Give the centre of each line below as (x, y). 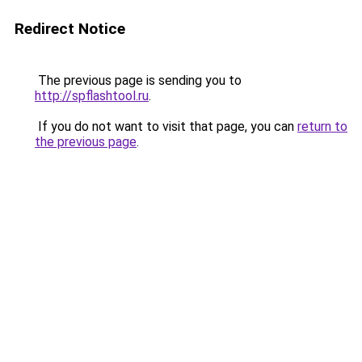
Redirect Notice (70, 29)
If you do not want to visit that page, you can (166, 126)
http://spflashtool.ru (92, 96)
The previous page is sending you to (138, 80)
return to (322, 126)
